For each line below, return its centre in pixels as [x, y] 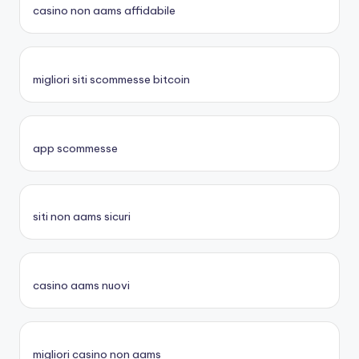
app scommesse [75, 148]
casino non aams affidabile [104, 11]
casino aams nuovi [81, 286]
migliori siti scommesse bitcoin [111, 79]
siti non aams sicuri [82, 217]
